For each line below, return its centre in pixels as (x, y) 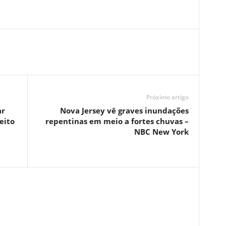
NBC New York (161, 132)
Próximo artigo (167, 97)
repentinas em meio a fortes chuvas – (117, 121)
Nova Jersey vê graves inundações (124, 110)
